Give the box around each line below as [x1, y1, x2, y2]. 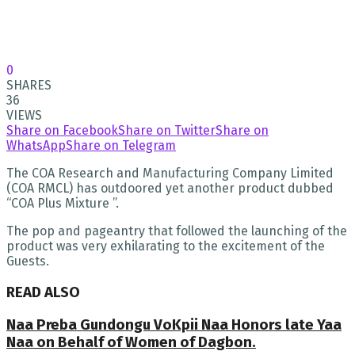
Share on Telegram [66, 138, 176, 154]
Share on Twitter [118, 123, 216, 139]
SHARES [6, 78, 52, 94]
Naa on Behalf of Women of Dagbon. [6, 333, 256, 351]
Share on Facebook [6, 123, 118, 139]
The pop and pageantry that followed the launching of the [6, 223, 347, 239]
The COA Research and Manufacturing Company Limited [6, 166, 334, 181]
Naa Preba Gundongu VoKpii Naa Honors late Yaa [6, 315, 342, 334]
